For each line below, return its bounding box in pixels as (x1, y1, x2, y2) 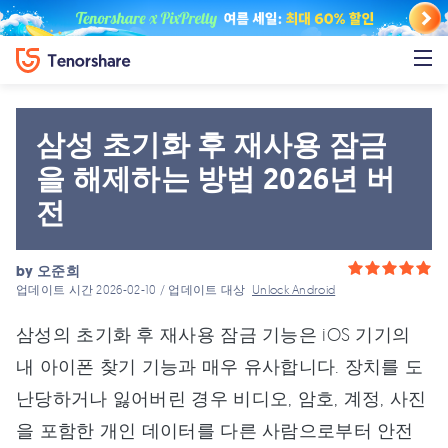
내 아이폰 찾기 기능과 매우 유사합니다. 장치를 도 (16, 355, 424, 377)
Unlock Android (252, 282, 336, 297)
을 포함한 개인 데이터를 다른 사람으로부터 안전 (16, 419, 414, 441)
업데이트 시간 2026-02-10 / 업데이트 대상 (16, 282, 253, 297)
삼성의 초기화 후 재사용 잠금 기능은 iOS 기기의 (16, 323, 411, 345)
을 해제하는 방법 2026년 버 (36, 160, 396, 198)
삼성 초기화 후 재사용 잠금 (36, 126, 388, 164)
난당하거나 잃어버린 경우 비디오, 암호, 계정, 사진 (16, 387, 427, 409)
